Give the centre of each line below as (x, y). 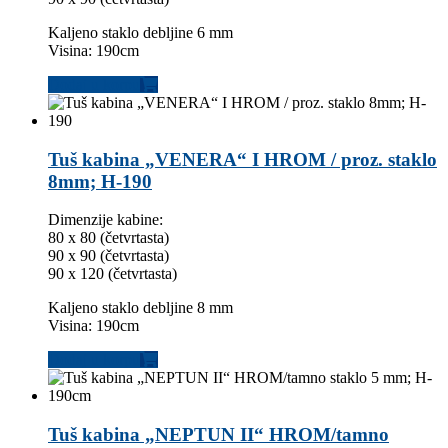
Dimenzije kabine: (105, 220)
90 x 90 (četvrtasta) (108, 256)
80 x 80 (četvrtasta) (108, 238)
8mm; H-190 (100, 181)
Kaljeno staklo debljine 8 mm (140, 308)
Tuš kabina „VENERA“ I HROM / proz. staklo (242, 159)
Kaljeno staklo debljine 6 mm (140, 32)
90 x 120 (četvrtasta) (112, 274)
